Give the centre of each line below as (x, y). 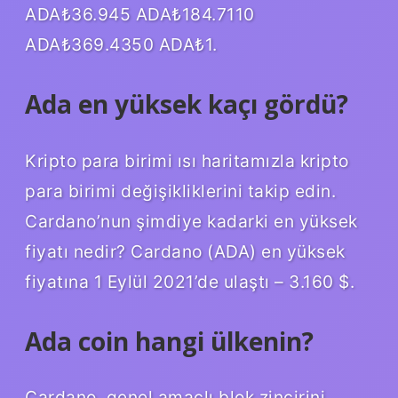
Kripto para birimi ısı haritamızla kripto (187, 160)
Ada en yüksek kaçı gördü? (187, 103)
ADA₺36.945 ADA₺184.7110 (140, 14)
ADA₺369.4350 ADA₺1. (121, 44)
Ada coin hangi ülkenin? (169, 341)
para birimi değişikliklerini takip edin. (180, 191)
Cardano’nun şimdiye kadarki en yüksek (191, 221)
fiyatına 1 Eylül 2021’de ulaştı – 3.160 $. (190, 281)
